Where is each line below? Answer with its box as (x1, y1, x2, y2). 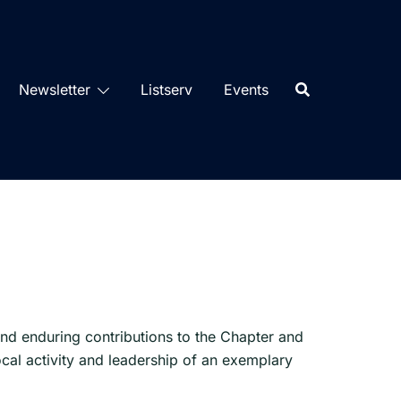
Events (224, 80, 269, 98)
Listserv (141, 80, 192, 98)
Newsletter (19, 80, 91, 98)
